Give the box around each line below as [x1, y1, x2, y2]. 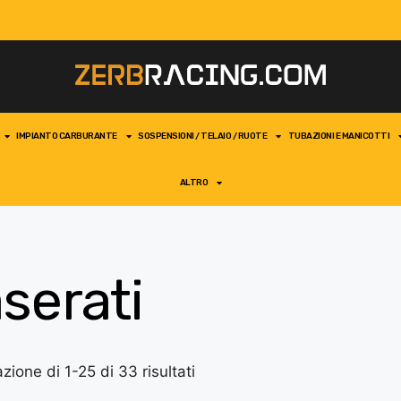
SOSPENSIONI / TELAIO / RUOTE [138, 131, 267, 141]
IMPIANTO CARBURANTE [16, 131, 117, 141]
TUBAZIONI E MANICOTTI [287, 131, 389, 141]
